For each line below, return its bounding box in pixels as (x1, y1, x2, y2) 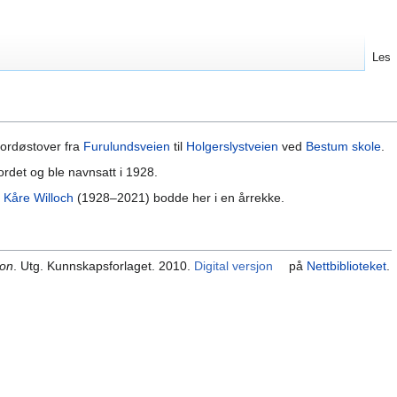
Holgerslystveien (186, 139, 278, 154)
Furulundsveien (83, 139, 170, 154)
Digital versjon (194, 258, 274, 273)
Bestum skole (306, 139, 381, 154)
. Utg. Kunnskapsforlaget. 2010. (13, 258, 195, 273)
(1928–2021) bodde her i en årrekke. (74, 191, 285, 206)
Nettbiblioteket (307, 258, 387, 273)
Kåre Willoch (4, 191, 74, 206)
